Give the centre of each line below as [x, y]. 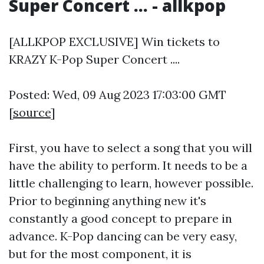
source [32, 112]
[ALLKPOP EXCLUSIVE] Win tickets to [114, 42]
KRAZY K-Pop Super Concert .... [94, 59]
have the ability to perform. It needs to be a [128, 165]
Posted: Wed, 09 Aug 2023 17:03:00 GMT [118, 95]
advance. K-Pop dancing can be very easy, [123, 236]
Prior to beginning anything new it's [108, 201]
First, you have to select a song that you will [131, 148]
